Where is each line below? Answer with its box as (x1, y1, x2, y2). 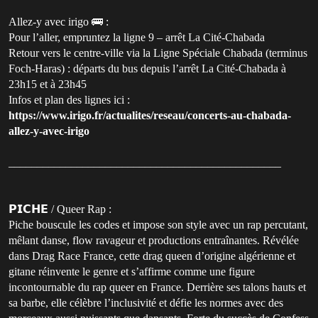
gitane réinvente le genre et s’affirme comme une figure (9, 265, 255, 278)
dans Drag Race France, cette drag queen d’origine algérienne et (9, 249, 295, 262)
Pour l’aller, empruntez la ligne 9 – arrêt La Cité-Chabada (9, 31, 265, 43)
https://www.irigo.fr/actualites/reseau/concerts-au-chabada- (9, 109, 291, 121)
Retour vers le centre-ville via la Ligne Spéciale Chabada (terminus (9, 46, 307, 59)
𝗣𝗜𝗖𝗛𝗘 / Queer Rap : (9, 202, 111, 215)
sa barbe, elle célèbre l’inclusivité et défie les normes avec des (9, 296, 283, 309)
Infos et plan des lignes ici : (9, 93, 130, 106)
